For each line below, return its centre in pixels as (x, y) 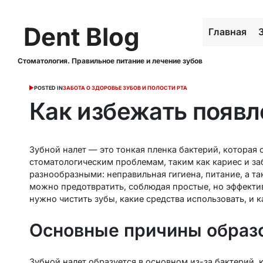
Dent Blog (82, 37)
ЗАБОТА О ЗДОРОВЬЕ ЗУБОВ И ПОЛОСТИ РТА (125, 88)
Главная (227, 32)
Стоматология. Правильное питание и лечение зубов (110, 61)
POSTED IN (48, 88)
